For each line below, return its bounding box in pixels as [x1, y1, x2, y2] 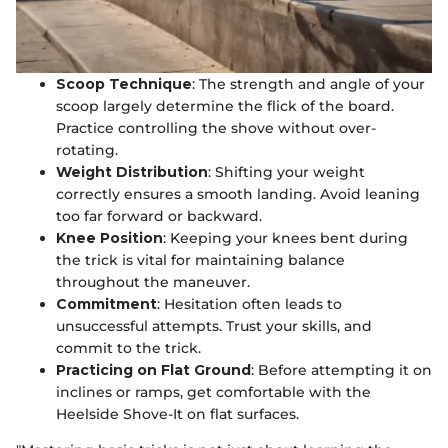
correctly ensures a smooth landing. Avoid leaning [56, 185, 420, 204]
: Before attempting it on [251, 361, 432, 380]
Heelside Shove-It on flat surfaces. [56, 405, 299, 424]
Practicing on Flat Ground [56, 361, 251, 380]
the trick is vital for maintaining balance [56, 251, 345, 270]
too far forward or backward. [56, 207, 262, 226]
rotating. [56, 141, 118, 160]
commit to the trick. [56, 339, 201, 358]
